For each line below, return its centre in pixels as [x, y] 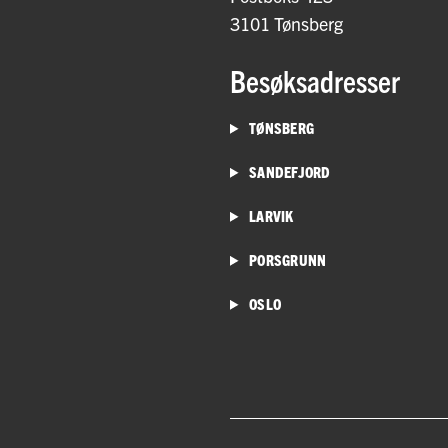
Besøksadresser [315, 79]
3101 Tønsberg [286, 23]
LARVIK [269, 215]
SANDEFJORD [288, 171]
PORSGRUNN [286, 259]
